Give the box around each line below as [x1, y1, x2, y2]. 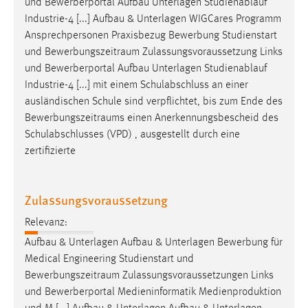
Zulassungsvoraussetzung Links [140, 47, 283, 58]
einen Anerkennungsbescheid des [124, 113, 278, 124]
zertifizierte [25, 146, 76, 157]
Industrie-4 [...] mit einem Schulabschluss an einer [25, 80, 248, 91]
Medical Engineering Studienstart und [25, 253, 194, 265]
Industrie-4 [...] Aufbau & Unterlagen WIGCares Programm [25, 14, 281, 25]
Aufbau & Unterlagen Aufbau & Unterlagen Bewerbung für [25, 236, 283, 248]
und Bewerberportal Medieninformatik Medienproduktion [25, 286, 281, 298]
